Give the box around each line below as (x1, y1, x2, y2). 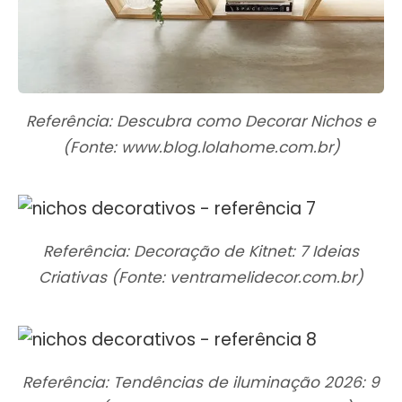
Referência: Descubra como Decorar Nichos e (26, 109, 376, 132)
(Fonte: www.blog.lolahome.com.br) (62, 135, 340, 158)
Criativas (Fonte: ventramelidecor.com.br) (39, 267, 363, 289)
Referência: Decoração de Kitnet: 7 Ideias (43, 240, 359, 263)
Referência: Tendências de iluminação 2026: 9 (22, 371, 380, 394)
